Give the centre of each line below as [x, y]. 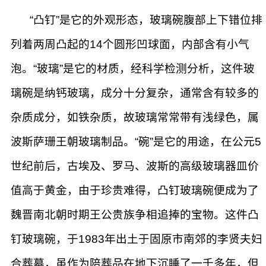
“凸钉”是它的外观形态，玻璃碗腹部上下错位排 [146, 20]
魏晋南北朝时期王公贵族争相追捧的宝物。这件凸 [135, 215]
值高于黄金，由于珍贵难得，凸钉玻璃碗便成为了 [135, 191]
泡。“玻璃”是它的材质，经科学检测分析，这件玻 [133, 69]
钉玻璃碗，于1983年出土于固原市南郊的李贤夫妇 [137, 239]
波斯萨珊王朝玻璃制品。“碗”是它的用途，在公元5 [136, 142]
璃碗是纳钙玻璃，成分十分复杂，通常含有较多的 [135, 93]
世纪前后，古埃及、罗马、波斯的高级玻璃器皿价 [135, 166]
